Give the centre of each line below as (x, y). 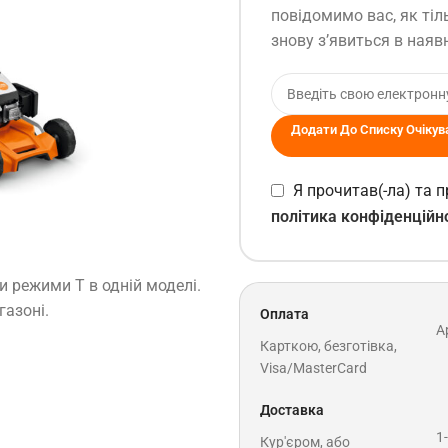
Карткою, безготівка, (328, 345)
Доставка (292, 409)
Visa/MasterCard (313, 367)
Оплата (284, 313)
